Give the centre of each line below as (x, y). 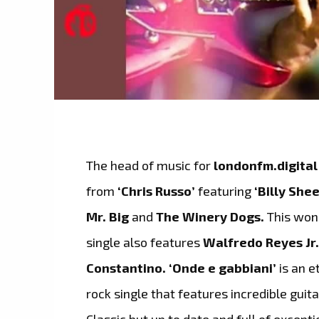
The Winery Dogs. (210, 216)
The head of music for (149, 165)
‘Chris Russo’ (157, 190)
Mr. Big (108, 216)
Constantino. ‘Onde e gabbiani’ (182, 267)
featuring (225, 190)
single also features (145, 242)
